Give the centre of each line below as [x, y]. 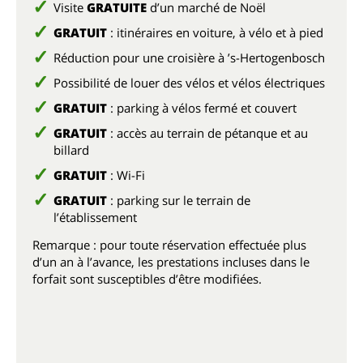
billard [71, 150]
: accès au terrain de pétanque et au [207, 133]
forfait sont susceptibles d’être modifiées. [147, 279]
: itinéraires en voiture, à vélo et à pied [215, 32]
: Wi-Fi [126, 175]
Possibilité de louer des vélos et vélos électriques [189, 83]
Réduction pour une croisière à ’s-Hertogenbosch [189, 58]
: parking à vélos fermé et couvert [202, 108]
